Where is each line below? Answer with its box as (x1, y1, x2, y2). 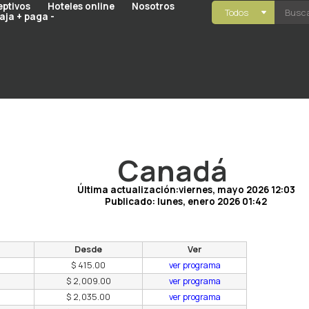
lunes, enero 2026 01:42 (157, 195, 268, 208)
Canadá (118, 151, 228, 190)
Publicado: (105, 195, 158, 208)
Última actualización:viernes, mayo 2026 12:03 (77, 183, 295, 197)
